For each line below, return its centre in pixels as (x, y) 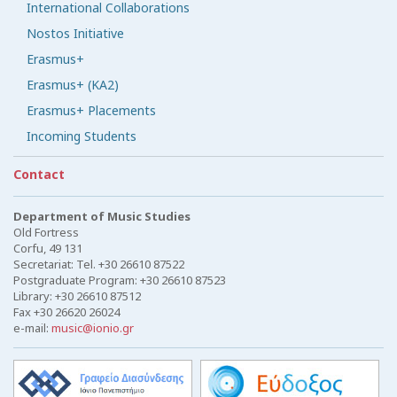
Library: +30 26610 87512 (77, 296)
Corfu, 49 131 (48, 249)
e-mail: (32, 328)
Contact (39, 175)
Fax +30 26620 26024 (66, 312)
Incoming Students (82, 136)
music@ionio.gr (93, 328)
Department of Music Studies (102, 217)
